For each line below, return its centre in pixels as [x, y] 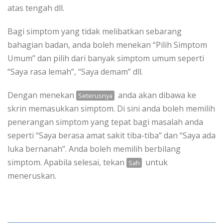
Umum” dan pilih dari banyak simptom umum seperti [106, 58]
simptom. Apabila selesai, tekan [67, 162]
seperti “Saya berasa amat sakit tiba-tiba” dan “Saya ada [111, 135]
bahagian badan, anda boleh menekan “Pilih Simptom [107, 45]
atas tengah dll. [36, 8]
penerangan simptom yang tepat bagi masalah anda [105, 122]
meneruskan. [32, 176]
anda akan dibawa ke [156, 95]
